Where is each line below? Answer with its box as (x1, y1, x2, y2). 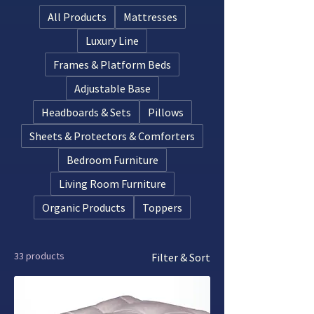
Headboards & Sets (41, 104, 131, 119)
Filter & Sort (151, 250, 210, 264)
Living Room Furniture (58, 176, 166, 191)
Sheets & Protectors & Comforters (29, 128, 195, 143)
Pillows (147, 104, 184, 119)
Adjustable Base (74, 81, 151, 95)
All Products (47, 9, 107, 24)
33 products (14, 249, 64, 262)
